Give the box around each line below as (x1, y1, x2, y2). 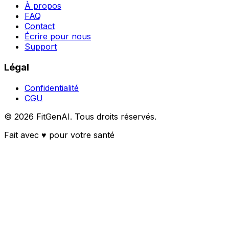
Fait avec (4, 129, 39, 140)
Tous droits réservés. (75, 111, 156, 122)
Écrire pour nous (25, 31, 91, 42)
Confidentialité (25, 82, 79, 93)
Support (25, 41, 57, 52)
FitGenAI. (34, 111, 75, 122)
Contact (25, 21, 55, 32)
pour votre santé (49, 129, 114, 140)
